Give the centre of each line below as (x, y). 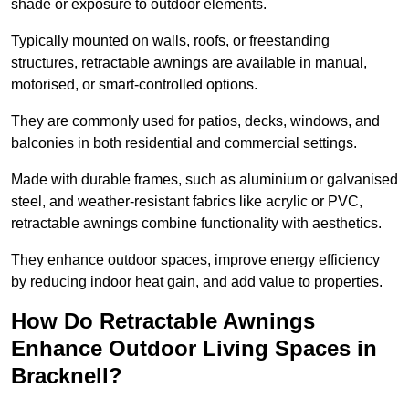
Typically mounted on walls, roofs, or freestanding (170, 41)
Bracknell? (67, 376)
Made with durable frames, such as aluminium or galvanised (204, 180)
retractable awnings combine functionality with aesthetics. (198, 224)
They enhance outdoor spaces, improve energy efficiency (195, 260)
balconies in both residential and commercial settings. (184, 143)
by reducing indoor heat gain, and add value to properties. (197, 282)
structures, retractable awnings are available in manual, (189, 63)
